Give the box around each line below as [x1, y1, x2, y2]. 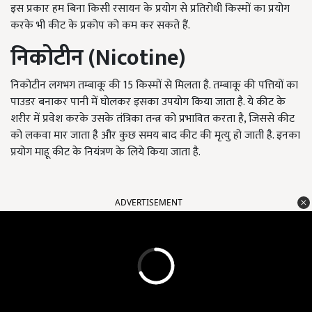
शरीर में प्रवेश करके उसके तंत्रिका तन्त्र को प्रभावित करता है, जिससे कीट [10, 109, 295, 129]
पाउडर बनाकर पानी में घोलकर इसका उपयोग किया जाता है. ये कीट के [10, 93, 286, 112]
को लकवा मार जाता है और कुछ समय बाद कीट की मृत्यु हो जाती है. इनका [10, 126, 300, 146]
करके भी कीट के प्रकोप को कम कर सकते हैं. [10, 16, 190, 36]
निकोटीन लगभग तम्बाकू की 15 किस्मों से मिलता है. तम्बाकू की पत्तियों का [10, 76, 298, 95]
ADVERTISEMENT [115, 196, 182, 209]
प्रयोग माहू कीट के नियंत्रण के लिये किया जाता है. [10, 143, 201, 162]
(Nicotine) [84, 40, 185, 77]
